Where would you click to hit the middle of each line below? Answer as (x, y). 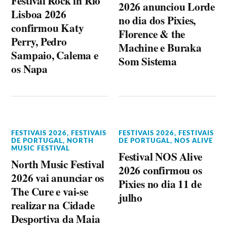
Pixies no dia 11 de (160, 184)
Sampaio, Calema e (55, 55)
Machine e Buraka (160, 47)
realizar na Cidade (53, 205)
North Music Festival (58, 164)
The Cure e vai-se (50, 191)
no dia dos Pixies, (157, 20)
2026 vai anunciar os (58, 178)
